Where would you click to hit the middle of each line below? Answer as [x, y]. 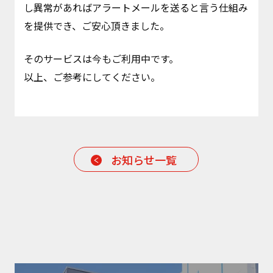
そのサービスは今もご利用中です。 [101, 58]
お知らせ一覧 [144, 159]
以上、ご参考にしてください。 [92, 77]
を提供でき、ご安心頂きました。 [96, 26]
